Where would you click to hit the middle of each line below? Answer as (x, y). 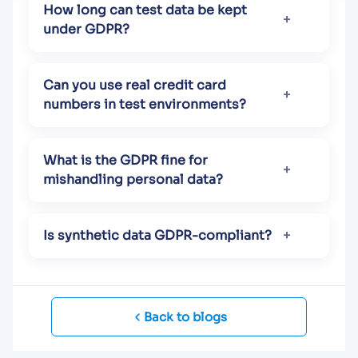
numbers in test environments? (145, 105)
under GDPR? (86, 30)
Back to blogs (185, 317)
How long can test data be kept (145, 10)
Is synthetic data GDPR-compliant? (157, 236)
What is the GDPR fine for (125, 161)
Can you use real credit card (135, 86)
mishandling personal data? (133, 180)
